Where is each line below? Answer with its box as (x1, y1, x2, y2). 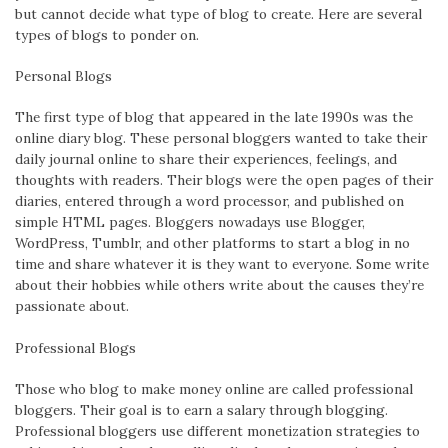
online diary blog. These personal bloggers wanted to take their (15, 129, 427, 148)
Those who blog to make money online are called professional (15, 379, 413, 398)
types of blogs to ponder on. (15, 25, 199, 44)
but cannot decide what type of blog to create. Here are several (15, 4, 422, 23)
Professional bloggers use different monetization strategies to (15, 421, 420, 440)
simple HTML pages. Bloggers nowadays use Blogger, (15, 213, 365, 232)
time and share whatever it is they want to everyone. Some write (15, 255, 429, 274)
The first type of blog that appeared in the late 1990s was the (15, 108, 413, 127)
